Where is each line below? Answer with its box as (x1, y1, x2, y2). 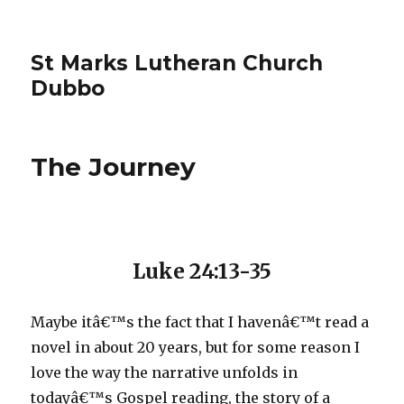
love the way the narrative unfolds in (31, 363, 298, 381)
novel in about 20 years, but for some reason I (31, 338, 361, 356)
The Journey (31, 151, 197, 182)
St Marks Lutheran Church (31, 50, 324, 76)
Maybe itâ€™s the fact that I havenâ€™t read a (31, 313, 370, 331)
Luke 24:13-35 (133, 258, 271, 284)
